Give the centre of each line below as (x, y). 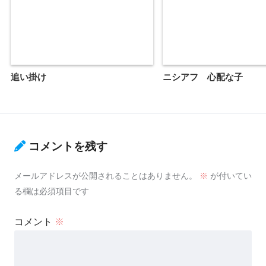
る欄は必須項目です (52, 191)
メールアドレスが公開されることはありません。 (106, 175)
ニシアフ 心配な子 (203, 77)
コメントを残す (68, 146)
